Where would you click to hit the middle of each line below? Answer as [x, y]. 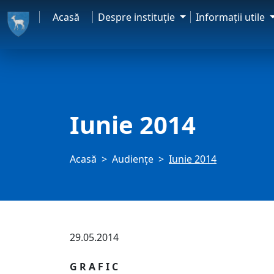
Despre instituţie [138, 17]
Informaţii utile [232, 17]
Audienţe [133, 159]
